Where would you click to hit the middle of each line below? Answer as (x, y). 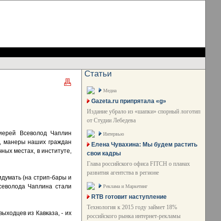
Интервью (113, 134)
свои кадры (104, 153)
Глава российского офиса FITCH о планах (138, 164)
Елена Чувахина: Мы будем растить (144, 145)
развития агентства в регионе (123, 173)
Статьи (98, 74)
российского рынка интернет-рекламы (134, 216)
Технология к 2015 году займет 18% (132, 207)
